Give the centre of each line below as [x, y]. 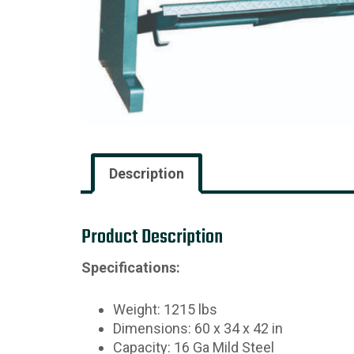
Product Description [152, 237]
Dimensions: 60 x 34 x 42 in [198, 328]
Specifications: [131, 267]
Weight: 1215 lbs [165, 309]
